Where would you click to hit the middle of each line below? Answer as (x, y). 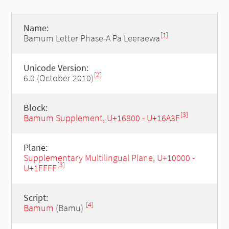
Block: (35, 108)
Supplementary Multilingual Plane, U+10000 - (109, 158)
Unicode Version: (56, 68)
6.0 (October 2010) (58, 78)
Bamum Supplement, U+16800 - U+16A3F (101, 118)
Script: (36, 198)
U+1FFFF (40, 168)
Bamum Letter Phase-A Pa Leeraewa (91, 38)
